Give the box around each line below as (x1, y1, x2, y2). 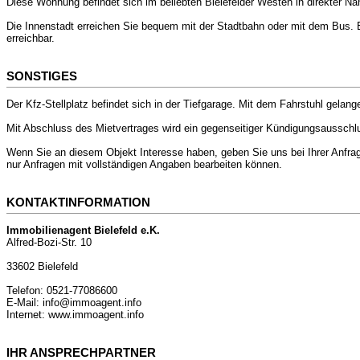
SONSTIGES (6, 69, 77, 83)
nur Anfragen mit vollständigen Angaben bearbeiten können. (6, 158, 282, 171)
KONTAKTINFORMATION (6, 195, 150, 209)
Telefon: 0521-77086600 (6, 284, 117, 297)
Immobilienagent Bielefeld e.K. (6, 224, 160, 237)
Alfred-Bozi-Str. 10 (6, 236, 92, 249)
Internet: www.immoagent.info (6, 309, 144, 321)
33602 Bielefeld (6, 260, 78, 273)
